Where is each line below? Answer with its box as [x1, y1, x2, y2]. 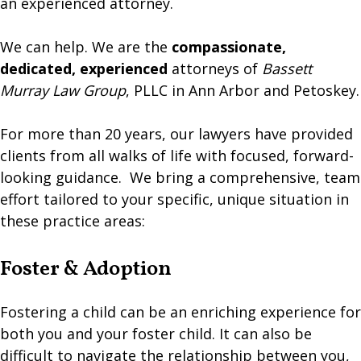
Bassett [262, 59, 312, 78]
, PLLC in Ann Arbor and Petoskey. [126, 81, 359, 100]
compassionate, [172, 37, 286, 56]
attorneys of [168, 59, 262, 78]
